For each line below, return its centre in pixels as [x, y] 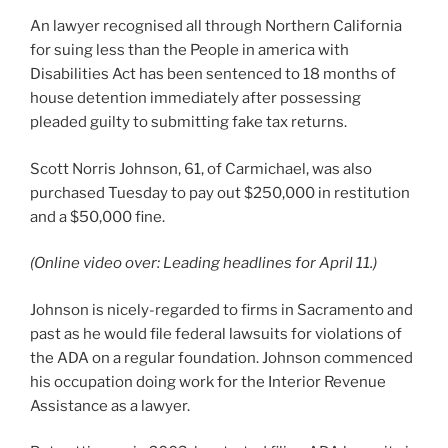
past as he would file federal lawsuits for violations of [216, 333]
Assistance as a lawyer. [110, 405]
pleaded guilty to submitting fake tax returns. [188, 122]
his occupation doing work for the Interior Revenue [208, 381]
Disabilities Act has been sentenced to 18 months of [213, 74]
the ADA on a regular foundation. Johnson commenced [221, 357]
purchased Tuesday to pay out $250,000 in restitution [220, 192]
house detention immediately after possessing [195, 98]
